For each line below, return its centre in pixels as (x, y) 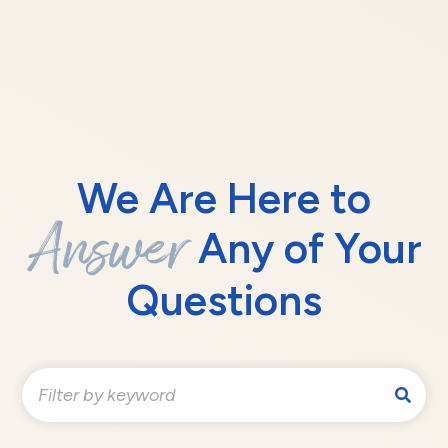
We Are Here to (224, 199)
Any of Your (304, 249)
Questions (224, 301)
